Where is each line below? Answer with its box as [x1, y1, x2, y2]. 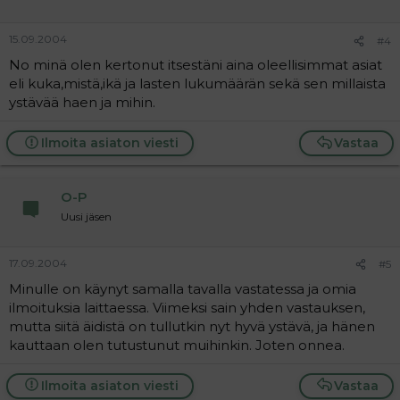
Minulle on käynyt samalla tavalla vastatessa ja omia [9, 279, 356, 297]
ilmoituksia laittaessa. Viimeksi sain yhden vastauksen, [9, 298, 365, 316]
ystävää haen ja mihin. [9, 94, 155, 111]
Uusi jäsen [61, 210, 112, 223]
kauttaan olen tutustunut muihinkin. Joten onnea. [9, 336, 345, 354]
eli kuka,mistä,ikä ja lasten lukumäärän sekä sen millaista [9, 75, 386, 92]
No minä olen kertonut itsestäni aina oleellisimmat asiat [9, 56, 382, 73]
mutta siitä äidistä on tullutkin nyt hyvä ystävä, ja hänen [9, 317, 375, 335]
